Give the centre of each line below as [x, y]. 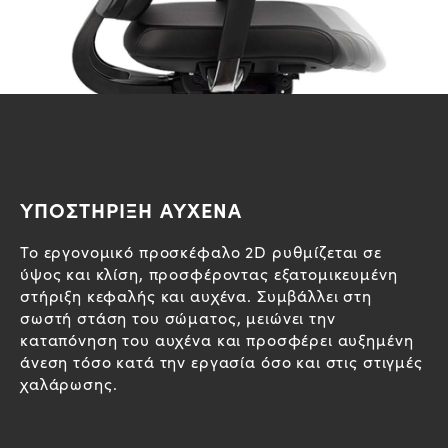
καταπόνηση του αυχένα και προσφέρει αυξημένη [217, 339]
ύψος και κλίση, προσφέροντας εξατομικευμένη [209, 273]
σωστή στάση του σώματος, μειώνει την [178, 317]
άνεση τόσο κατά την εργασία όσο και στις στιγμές [221, 361]
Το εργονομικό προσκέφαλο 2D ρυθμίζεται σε [201, 251]
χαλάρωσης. [69, 383]
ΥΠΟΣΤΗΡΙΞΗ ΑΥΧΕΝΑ [131, 209]
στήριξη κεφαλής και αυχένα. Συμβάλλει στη [196, 295]
